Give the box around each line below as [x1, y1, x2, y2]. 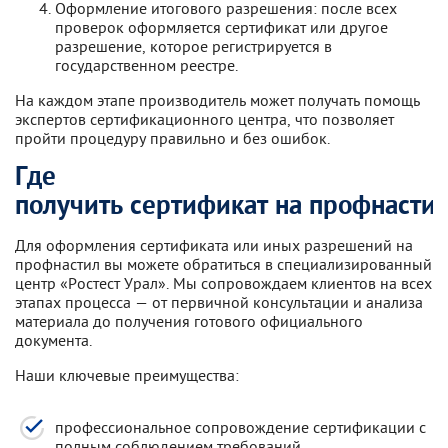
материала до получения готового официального [15, 310, 363, 331]
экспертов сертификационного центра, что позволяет [15, 109, 394, 129]
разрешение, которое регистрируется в [55, 36, 332, 56]
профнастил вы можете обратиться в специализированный [15, 253, 432, 274]
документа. [15, 329, 92, 350]
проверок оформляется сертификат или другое [55, 17, 388, 37]
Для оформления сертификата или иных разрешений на [15, 234, 413, 255]
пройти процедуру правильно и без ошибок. [15, 128, 330, 148]
